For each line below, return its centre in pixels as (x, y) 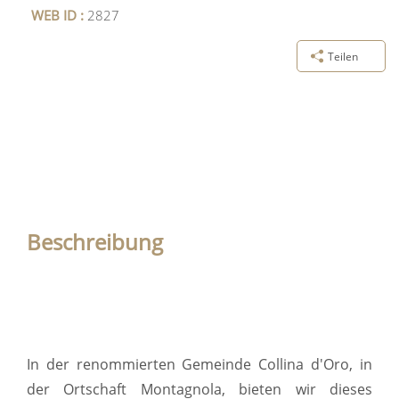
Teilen (343, 56)
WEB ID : (59, 16)
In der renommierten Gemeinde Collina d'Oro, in (199, 365)
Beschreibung (95, 241)
